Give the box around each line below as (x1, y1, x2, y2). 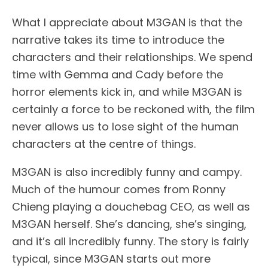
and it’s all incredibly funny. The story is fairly (12, 233, 249, 249)
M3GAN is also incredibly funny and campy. (12, 164, 242, 179)
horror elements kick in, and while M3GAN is (12, 84, 242, 99)
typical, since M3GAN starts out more (12, 251, 211, 266)
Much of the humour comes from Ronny (12, 181, 226, 197)
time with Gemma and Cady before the (12, 66, 223, 82)
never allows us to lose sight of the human (12, 118, 239, 134)
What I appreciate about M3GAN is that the (12, 14, 242, 30)
